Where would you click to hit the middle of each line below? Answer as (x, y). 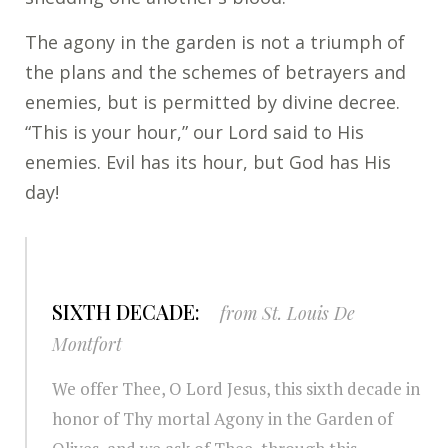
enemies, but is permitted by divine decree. (212, 101)
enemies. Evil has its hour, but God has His (208, 161)
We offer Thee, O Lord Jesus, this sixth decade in (236, 388)
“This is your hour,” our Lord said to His (194, 131)
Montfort (87, 343)
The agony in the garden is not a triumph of (215, 41)
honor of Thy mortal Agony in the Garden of (222, 418)
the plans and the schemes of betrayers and (215, 71)
